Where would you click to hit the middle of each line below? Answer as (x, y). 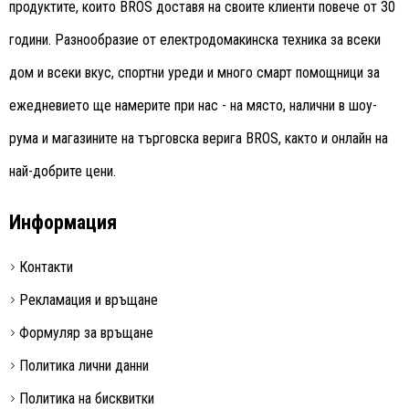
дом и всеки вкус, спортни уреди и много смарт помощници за (194, 73)
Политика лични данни (84, 366)
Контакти (46, 267)
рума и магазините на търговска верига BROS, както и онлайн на (199, 138)
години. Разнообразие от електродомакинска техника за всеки (195, 40)
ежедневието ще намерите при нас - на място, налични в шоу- (193, 105)
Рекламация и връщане (89, 300)
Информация (63, 222)
